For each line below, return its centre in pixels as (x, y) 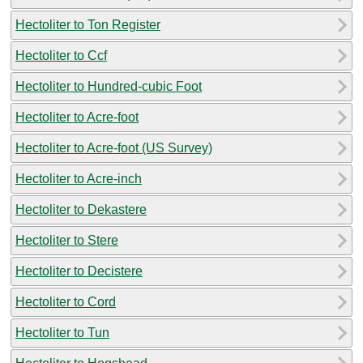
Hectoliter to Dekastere (81, 209)
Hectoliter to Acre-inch (79, 178)
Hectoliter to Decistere (79, 271)
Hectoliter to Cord (66, 301)
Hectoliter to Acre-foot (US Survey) (114, 147)
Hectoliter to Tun (62, 332)
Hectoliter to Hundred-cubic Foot (109, 86)
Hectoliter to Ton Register (88, 24)
